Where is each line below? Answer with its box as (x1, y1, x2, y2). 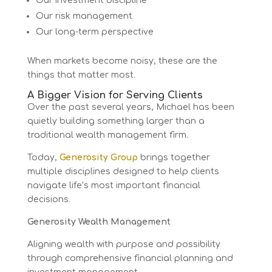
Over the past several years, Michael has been (27, 102, 234, 112)
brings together (137, 152, 210, 162)
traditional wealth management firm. (27, 130, 188, 140)
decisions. (27, 194, 70, 204)
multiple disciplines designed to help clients (27, 166, 219, 176)
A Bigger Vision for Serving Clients (27, 89, 203, 101)
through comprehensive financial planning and (27, 253, 233, 263)
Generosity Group (59, 152, 138, 162)
